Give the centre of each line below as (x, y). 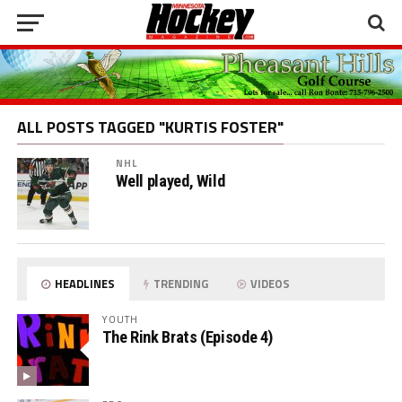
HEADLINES (84, 284)
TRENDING (180, 284)
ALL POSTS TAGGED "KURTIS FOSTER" (150, 127)
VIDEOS (269, 284)
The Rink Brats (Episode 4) (188, 337)
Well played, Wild (170, 181)
